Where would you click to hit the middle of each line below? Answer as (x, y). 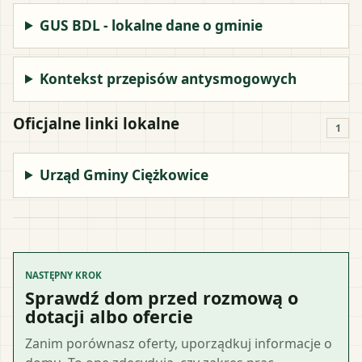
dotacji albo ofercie (109, 316)
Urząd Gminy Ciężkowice (124, 175)
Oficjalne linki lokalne (96, 123)
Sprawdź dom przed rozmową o (162, 297)
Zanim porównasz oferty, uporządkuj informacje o (179, 343)
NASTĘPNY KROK (63, 275)
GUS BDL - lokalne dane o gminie (152, 25)
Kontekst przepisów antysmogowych (168, 78)
